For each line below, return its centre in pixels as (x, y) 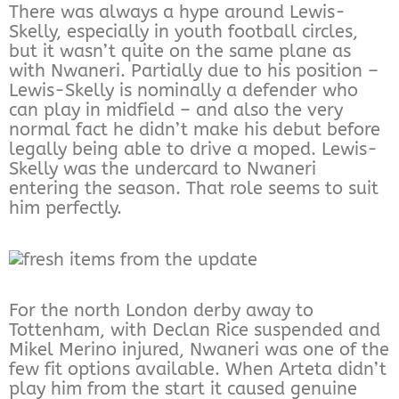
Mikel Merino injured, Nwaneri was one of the (199, 349)
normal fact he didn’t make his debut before (195, 129)
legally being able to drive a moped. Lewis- (193, 149)
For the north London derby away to (161, 310)
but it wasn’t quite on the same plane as (180, 51)
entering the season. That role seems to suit (194, 188)
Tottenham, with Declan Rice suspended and (195, 330)
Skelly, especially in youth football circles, (183, 31)
